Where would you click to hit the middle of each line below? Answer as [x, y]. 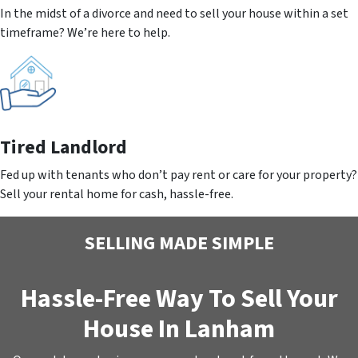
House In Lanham [179, 329]
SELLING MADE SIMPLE [179, 243]
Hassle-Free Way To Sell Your [179, 298]
